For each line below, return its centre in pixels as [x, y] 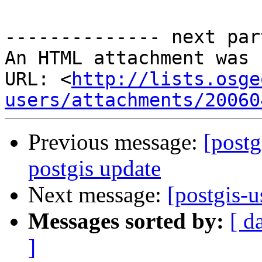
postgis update [94, 168]
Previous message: [116, 142]
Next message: [98, 195]
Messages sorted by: [126, 221]
